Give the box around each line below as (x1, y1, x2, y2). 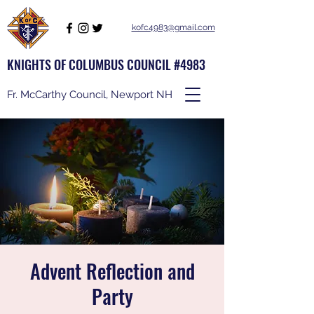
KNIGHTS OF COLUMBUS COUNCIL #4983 (7, 55, 205, 74)
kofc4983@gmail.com (131, 22, 215, 32)
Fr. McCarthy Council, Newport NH (7, 88, 172, 101)
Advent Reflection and (29, 257, 195, 285)
